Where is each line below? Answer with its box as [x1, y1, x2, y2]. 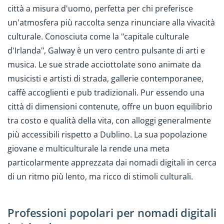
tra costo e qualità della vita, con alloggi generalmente [7, 115, 211, 126]
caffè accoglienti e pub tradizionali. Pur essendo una [7, 87, 204, 98]
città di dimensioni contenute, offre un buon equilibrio [7, 101, 212, 112]
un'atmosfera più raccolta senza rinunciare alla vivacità [7, 17, 215, 28]
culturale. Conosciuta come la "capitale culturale [7, 31, 189, 42]
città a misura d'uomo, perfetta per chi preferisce [7, 3, 193, 14]
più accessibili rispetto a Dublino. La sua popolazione [7, 129, 207, 140]
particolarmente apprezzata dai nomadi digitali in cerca [7, 157, 216, 168]
